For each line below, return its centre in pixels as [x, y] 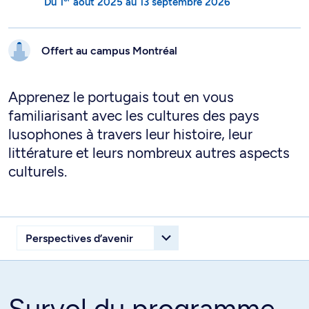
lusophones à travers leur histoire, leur [130, 134]
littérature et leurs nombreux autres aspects [149, 153]
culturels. [38, 171]
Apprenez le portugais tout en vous [121, 97]
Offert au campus [87, 50]
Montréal [155, 50]
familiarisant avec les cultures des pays [134, 116]
